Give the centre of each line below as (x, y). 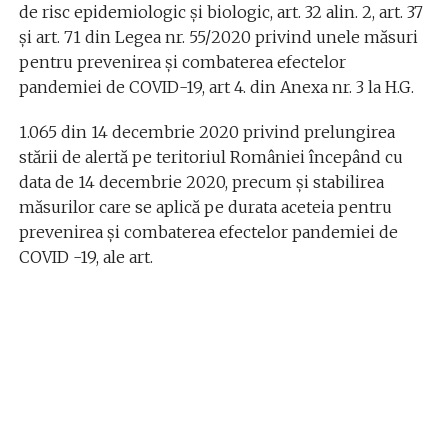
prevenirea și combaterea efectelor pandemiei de (208, 231)
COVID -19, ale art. (85, 256)
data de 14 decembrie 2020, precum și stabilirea (201, 181)
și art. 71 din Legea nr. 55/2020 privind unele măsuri (218, 36)
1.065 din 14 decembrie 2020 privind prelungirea (206, 131)
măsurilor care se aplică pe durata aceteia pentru (205, 206)
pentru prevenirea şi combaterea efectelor (182, 61)
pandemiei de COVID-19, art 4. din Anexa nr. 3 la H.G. (216, 86)
